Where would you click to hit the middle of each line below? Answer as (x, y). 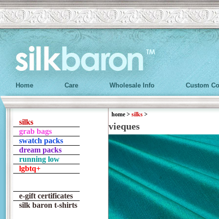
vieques (124, 126)
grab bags (35, 131)
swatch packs (41, 141)
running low (39, 159)
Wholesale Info (132, 85)
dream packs (40, 150)
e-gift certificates (46, 196)
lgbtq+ (30, 168)
